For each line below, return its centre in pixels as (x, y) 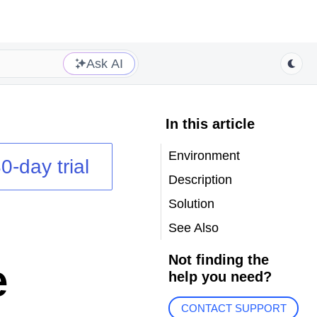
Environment (204, 156)
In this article (210, 124)
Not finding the (218, 260)
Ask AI (105, 63)
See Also (193, 228)
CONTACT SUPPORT (234, 309)
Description (200, 180)
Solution (191, 204)
